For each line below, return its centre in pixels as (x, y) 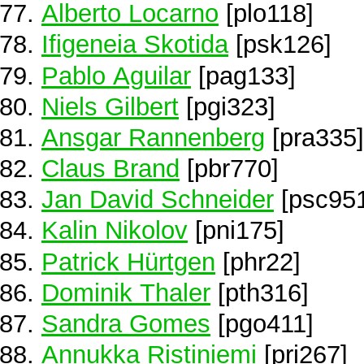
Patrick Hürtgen (128, 261)
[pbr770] (229, 169)
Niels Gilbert (110, 106)
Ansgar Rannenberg (153, 137)
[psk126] (280, 44)
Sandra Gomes (126, 323)
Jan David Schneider (158, 199)
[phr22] (258, 261)
